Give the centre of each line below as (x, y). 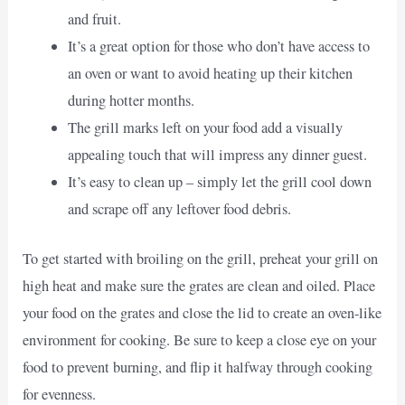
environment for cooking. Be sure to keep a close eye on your (200, 339)
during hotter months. (131, 101)
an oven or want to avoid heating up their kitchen (210, 74)
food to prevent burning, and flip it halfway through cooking (198, 367)
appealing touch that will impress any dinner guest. (217, 155)
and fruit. (94, 19)
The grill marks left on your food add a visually (205, 128)
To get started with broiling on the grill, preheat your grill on (201, 258)
